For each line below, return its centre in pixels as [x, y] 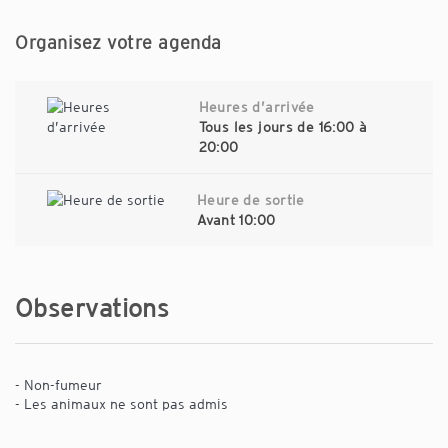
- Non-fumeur [58, 384]
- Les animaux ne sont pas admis [121, 403]
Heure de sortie [251, 199]
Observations [92, 307]
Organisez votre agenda [118, 42]
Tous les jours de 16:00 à [283, 126]
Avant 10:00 [236, 219]
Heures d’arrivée [256, 106]
